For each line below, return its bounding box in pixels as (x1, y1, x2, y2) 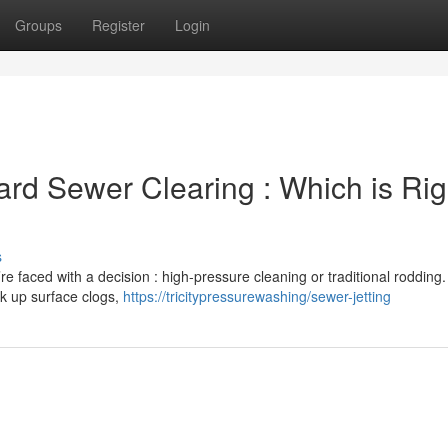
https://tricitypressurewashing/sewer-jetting (123, 286, 391, 306)
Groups (15, 15, 62, 35)
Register (92, 15, 145, 35)
